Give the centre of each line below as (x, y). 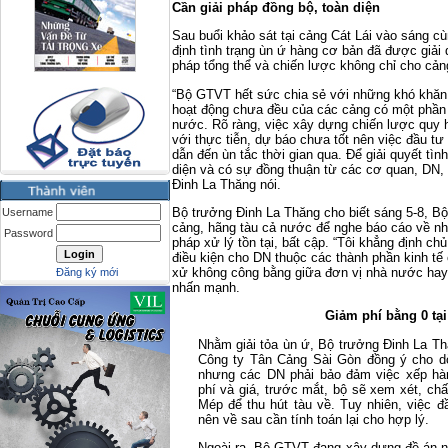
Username (27, 212)
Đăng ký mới (87, 272)
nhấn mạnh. (206, 288)
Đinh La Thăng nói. (226, 184)
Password (28, 233)
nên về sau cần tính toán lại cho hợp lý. (313, 419)
